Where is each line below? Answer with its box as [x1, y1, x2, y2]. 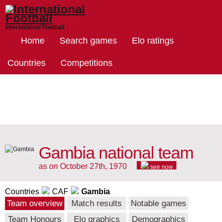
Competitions [60, 58, 112, 68]
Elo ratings [132, 36, 174, 46]
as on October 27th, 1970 [39, 162, 127, 171]
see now [148, 164, 173, 171]
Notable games [131, 199, 186, 209]
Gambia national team [39, 144, 193, 163]
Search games [59, 36, 117, 46]
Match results [71, 199, 122, 209]
